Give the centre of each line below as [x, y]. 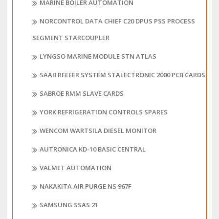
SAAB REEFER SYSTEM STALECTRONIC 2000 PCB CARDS [122, 75]
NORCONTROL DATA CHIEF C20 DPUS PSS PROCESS [117, 21]
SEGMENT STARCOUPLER [71, 38]
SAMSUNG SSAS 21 [69, 205]
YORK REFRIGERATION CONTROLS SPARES [104, 112]
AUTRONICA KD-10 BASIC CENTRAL [93, 149]
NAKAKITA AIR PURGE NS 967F [86, 186]
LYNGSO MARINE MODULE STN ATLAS [98, 56]
